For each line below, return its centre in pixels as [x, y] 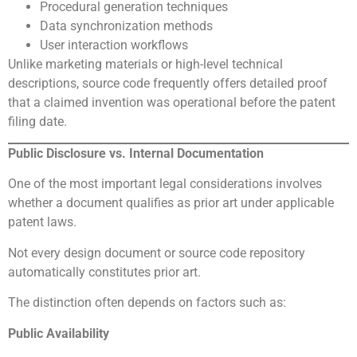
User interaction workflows [114, 45]
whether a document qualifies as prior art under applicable [171, 203]
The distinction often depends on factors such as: [147, 303]
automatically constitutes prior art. [104, 272]
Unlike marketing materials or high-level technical [145, 64]
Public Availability [59, 333]
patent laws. [42, 222]
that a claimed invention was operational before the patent [172, 102]
